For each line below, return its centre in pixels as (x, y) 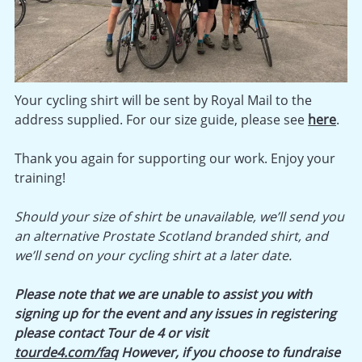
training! (40, 177)
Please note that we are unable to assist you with (163, 294)
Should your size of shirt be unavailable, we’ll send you (179, 216)
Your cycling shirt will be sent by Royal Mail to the (163, 100)
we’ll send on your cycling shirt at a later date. (153, 255)
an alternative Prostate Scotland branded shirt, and (171, 236)
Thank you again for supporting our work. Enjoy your (175, 158)
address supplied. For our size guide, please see (161, 119)
